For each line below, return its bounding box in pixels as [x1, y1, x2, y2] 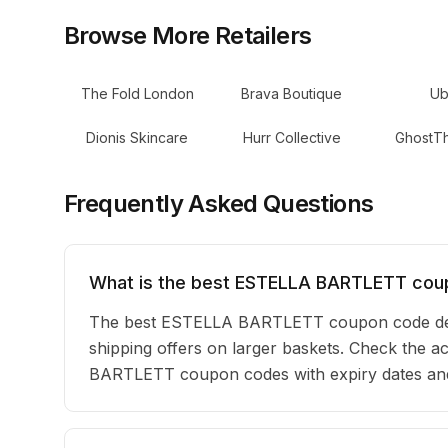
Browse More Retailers [64, 21, 312, 50]
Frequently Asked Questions [64, 189, 374, 218]
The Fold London [80, 85, 194, 102]
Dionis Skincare [86, 129, 189, 146]
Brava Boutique [241, 85, 343, 102]
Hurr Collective [242, 129, 341, 146]
